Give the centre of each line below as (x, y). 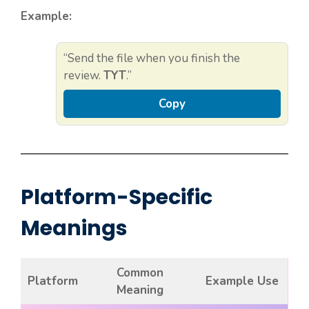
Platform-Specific (117, 198)
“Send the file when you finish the (152, 59)
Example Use (242, 281)
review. (83, 76)
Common (140, 273)
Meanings (74, 229)
